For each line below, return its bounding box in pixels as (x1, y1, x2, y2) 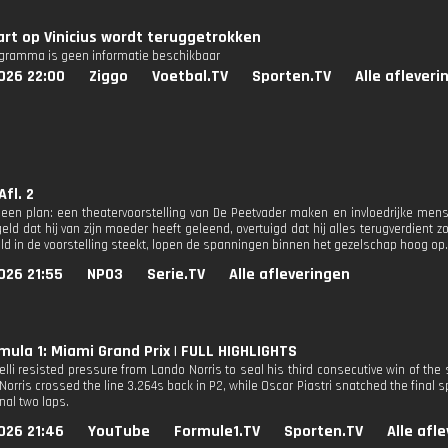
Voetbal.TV (152, 66, 228, 87)
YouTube (88, 421, 150, 442)
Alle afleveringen (229, 264, 350, 285)
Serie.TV (147, 264, 205, 285)
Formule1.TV (174, 421, 260, 442)
